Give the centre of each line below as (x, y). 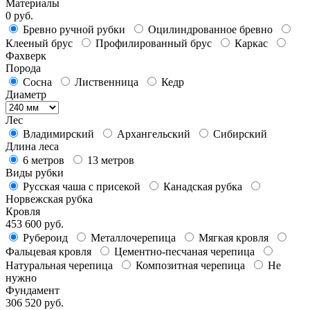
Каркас (253, 44)
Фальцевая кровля (50, 252)
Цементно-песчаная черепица (186, 252)
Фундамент (33, 291)
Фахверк (27, 56)
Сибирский (241, 134)
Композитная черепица (192, 266)
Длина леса (32, 147)
